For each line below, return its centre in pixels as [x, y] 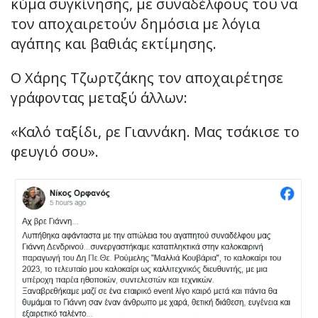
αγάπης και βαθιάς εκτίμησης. [114, 44]
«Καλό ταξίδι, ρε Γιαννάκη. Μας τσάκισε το [155, 132]
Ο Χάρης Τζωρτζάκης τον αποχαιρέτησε [147, 78]
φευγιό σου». [55, 152]
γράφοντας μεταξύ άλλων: [99, 98]
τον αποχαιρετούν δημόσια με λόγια [135, 24]
